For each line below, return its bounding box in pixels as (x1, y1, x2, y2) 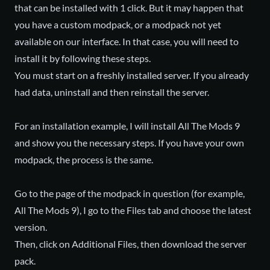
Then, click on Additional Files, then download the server (14, 238, 246, 250)
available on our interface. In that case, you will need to (14, 36, 239, 47)
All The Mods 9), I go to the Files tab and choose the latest (14, 204, 251, 216)
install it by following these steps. (14, 52, 151, 64)
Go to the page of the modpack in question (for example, (14, 187, 245, 199)
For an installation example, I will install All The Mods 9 (14, 120, 240, 131)
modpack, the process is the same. (14, 154, 153, 165)
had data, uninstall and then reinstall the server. (14, 86, 209, 98)
